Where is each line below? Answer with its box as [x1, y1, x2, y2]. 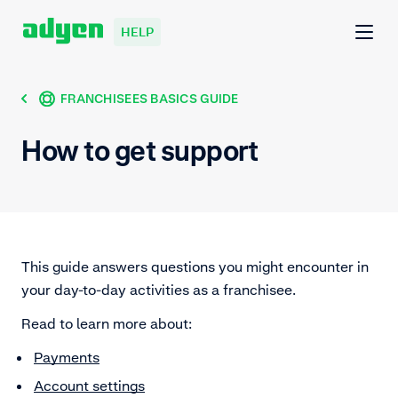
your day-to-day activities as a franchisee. [21, 281, 299, 299]
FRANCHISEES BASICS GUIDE [60, 91, 239, 107]
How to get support [21, 133, 259, 169]
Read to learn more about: [21, 314, 195, 333]
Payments [34, 348, 99, 367]
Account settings [34, 377, 145, 395]
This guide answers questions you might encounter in [21, 258, 369, 276]
